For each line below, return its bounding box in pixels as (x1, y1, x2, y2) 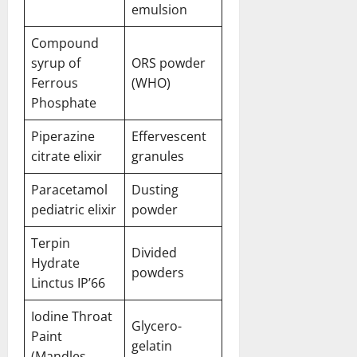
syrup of (31, 53, 80, 72)
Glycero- (131, 316, 182, 335)
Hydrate (31, 253, 80, 272)
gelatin (131, 336, 172, 355)
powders (131, 263, 184, 281)
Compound (31, 33, 99, 52)
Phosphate (31, 93, 96, 112)
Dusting (131, 180, 178, 198)
